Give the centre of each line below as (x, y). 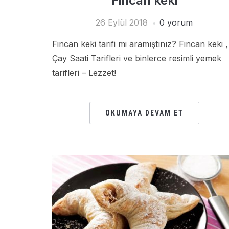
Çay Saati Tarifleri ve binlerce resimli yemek (137, 58)
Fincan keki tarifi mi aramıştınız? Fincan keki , (140, 44)
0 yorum (176, 22)
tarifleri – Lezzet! (84, 73)
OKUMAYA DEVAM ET (144, 113)
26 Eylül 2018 (122, 22)
